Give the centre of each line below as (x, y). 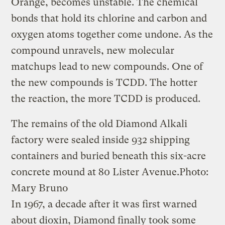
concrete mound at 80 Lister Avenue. (95, 172)
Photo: (194, 172)
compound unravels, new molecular (93, 50)
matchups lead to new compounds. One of (107, 66)
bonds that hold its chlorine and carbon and (109, 18)
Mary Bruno (40, 188)
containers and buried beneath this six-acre (109, 156)
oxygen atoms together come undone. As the (112, 34)
